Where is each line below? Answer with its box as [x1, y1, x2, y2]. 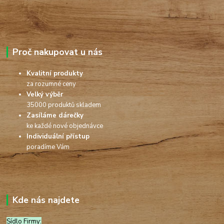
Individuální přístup [26, 132, 90, 141]
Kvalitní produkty [26, 69, 85, 78]
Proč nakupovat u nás [12, 46, 102, 58]
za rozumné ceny [26, 79, 76, 89]
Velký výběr [26, 90, 63, 99]
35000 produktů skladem [26, 100, 101, 110]
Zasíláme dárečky [26, 111, 84, 120]
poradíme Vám [26, 142, 70, 152]
